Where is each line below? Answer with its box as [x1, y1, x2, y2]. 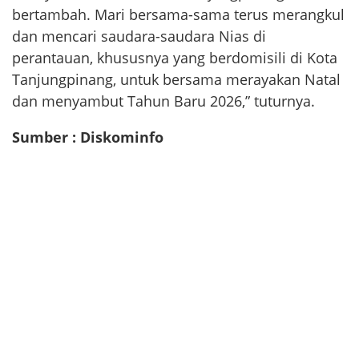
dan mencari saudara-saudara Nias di [12, 26, 266, 46]
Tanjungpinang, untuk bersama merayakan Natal [12, 70, 341, 90]
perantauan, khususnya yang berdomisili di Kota [12, 48, 337, 68]
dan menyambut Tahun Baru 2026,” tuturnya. [12, 91, 315, 111]
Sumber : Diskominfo [12, 127, 163, 147]
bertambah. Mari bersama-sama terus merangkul [12, 5, 345, 25]
